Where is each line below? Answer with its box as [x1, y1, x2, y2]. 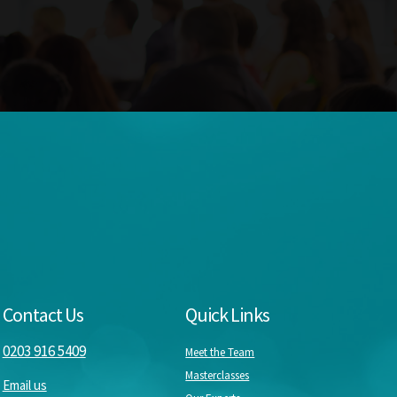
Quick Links [185, 301, 270, 327]
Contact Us [2, 301, 83, 327]
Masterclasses [185, 367, 250, 383]
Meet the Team [185, 344, 255, 360]
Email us [2, 376, 47, 393]
